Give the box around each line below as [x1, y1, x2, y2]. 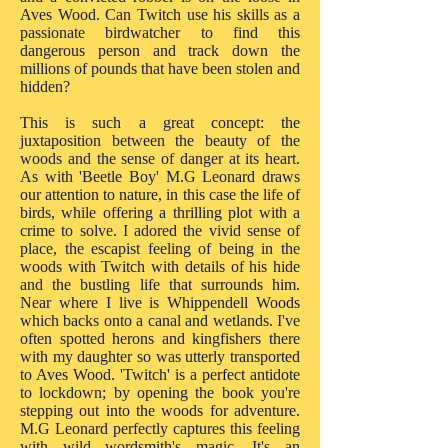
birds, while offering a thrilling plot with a [20, 204, 300, 221]
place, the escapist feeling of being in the [20, 240, 300, 257]
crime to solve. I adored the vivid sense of [20, 222, 300, 239]
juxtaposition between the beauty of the [20, 132, 300, 149]
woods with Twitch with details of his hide [20, 258, 300, 275]
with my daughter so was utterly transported [20, 348, 300, 365]
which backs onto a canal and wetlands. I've [20, 312, 300, 329]
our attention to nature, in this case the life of [20, 186, 300, 203]
